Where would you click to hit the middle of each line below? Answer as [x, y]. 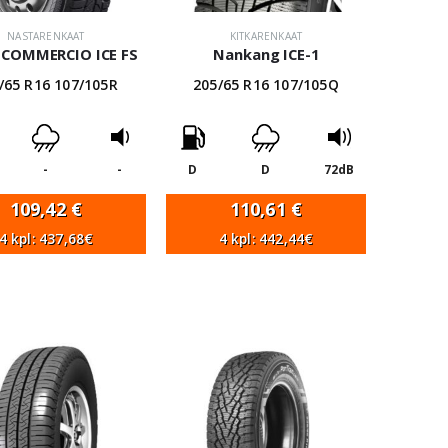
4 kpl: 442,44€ [266, 239]
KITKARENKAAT [266, 36]
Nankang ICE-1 [266, 54]
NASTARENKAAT [46, 36]
